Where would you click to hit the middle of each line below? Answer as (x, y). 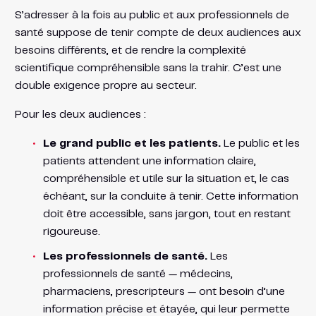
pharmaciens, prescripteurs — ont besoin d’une (164, 291)
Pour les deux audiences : (80, 114)
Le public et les (260, 143)
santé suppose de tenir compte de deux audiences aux (158, 32)
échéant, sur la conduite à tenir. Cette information (170, 196)
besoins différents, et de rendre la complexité (130, 50)
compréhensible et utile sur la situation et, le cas (166, 178)
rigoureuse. (71, 231)
